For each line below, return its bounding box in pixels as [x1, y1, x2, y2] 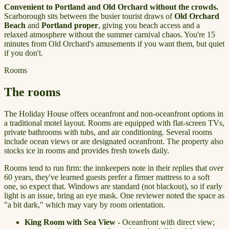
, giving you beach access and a [98, 20, 200, 30]
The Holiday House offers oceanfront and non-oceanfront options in [4, 109, 223, 118]
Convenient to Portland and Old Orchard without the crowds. [4, 2, 218, 11]
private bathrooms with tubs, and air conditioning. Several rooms [4, 127, 212, 136]
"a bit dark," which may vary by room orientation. [4, 200, 165, 209]
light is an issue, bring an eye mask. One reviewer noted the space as [4, 191, 224, 200]
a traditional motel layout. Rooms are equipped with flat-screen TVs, [4, 118, 224, 127]
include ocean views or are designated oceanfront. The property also [4, 136, 223, 146]
